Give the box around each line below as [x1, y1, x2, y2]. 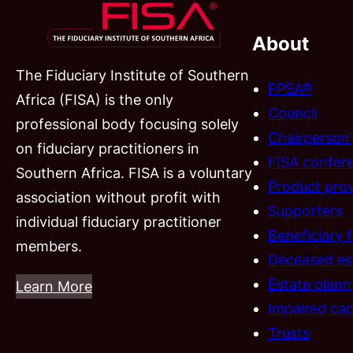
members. [16, 237, 82, 255]
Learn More [16, 277, 92, 295]
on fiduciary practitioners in [16, 139, 199, 157]
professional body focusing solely [16, 115, 239, 132]
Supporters [268, 202, 343, 219]
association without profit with [16, 188, 221, 206]
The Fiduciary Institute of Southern [16, 66, 249, 84]
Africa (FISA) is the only [16, 91, 173, 108]
